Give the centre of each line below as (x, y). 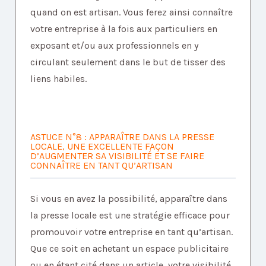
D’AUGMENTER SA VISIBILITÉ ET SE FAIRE (117, 156)
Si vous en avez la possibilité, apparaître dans (129, 199)
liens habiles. (58, 79)
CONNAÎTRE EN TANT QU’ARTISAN (102, 166)
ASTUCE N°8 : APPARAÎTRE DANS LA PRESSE (122, 137)
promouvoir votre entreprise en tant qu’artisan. (132, 232)
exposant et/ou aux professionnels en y (114, 46)
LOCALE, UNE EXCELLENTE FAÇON (102, 147)
